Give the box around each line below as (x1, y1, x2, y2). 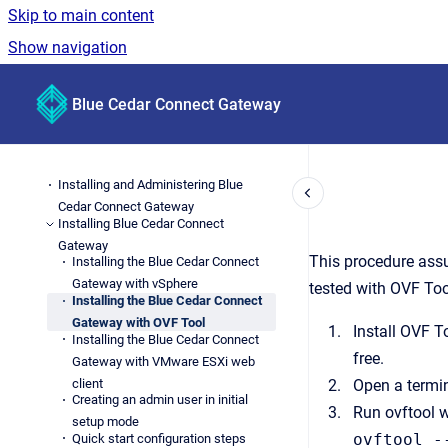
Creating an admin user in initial (72, 392, 249, 408)
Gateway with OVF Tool (72, 314, 206, 330)
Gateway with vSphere (72, 276, 199, 292)
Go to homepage (71, 81, 188, 100)
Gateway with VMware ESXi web (72, 353, 256, 369)
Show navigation (8, 38, 127, 57)
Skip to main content (8, 6, 154, 25)
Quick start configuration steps (72, 430, 247, 446)
